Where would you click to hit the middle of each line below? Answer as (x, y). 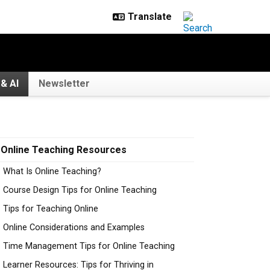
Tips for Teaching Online (51, 209)
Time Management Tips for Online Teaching (89, 246)
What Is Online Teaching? (52, 171)
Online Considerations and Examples (74, 228)
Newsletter (64, 83)
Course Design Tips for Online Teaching (80, 190)
